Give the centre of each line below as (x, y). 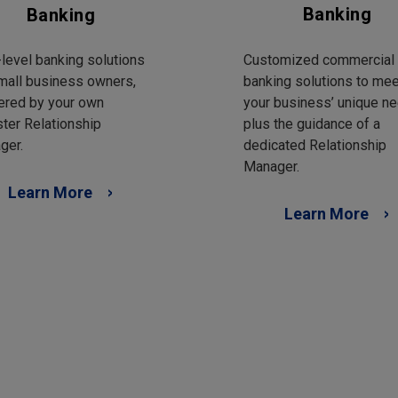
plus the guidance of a (312, 123)
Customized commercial (319, 60)
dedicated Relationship (315, 145)
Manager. (271, 166)
